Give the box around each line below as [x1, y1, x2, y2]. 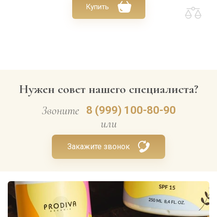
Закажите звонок [67, 142, 130, 152]
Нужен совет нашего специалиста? [19, 81, 198, 97]
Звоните [41, 103, 79, 118]
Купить [85, 2, 109, 12]
